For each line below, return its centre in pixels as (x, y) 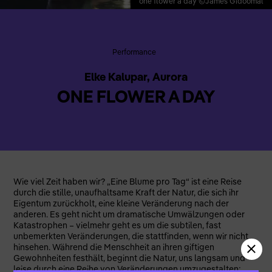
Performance (134, 52)
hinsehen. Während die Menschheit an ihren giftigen (114, 247)
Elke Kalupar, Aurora (136, 76)
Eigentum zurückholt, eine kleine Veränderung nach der (121, 203)
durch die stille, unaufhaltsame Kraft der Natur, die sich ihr (126, 192)
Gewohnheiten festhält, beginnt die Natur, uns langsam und (130, 258)
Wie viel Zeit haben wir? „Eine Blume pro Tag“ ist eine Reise (128, 181)
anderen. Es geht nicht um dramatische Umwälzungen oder (129, 214)
